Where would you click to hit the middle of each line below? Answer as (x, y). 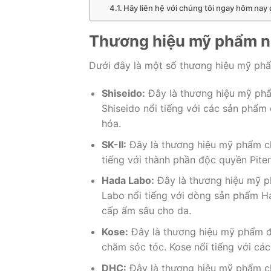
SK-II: (114, 144)
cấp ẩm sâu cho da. (146, 211)
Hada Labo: (128, 181)
